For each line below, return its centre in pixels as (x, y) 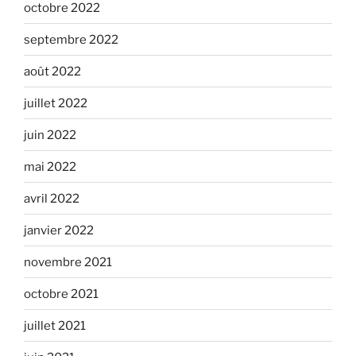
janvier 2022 (59, 230)
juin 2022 (50, 135)
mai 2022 (50, 166)
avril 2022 (52, 198)
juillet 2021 (55, 325)
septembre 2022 (71, 39)
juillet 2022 (56, 103)
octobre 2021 (61, 294)
